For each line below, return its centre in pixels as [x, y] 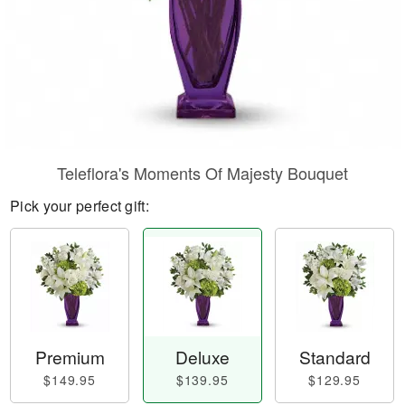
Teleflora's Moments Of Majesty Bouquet [202, 173]
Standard [334, 357]
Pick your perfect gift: [80, 206]
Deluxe [202, 357]
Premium [70, 357]
